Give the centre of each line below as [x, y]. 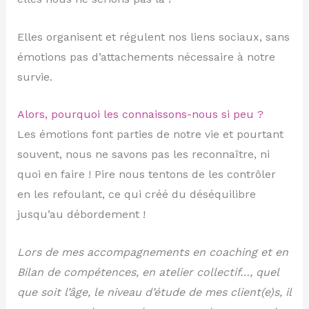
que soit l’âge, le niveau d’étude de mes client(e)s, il [154, 292]
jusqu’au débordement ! [81, 215]
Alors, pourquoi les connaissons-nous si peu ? [140, 114]
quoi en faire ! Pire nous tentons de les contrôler [146, 175]
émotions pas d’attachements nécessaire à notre [146, 57]
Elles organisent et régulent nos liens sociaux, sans [153, 37]
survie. [34, 77]
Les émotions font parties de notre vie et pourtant [150, 134]
